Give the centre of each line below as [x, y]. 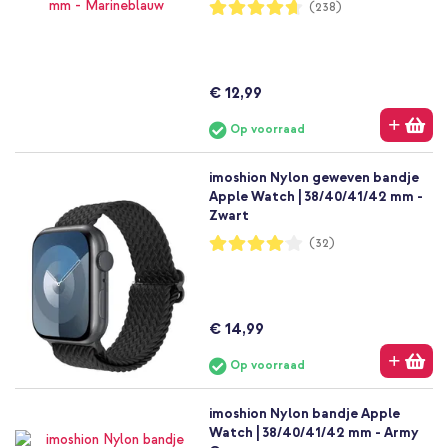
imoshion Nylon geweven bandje [313, 177]
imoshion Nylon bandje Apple [304, 413]
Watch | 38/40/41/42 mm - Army [313, 432]
